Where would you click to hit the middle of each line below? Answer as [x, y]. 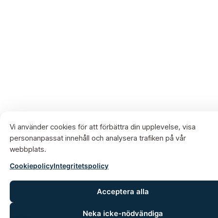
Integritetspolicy [81, 166]
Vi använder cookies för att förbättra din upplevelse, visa [103, 127]
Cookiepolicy [32, 166]
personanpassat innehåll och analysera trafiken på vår [98, 138]
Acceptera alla [123, 191]
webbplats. [28, 149]
